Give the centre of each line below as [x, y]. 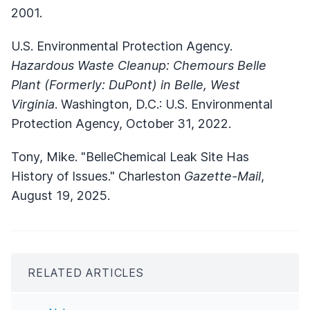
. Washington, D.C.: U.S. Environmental [164, 104]
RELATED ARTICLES [86, 272]
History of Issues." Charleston [98, 176]
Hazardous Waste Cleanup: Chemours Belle [139, 65]
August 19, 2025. [61, 195]
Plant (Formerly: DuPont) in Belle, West [126, 84]
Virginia [33, 104]
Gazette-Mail [222, 176]
